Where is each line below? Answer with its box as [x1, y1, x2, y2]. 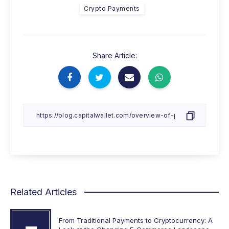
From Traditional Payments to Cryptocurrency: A [59, 216, 213, 224]
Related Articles [10, 186, 77, 197]
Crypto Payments [84, 4, 140, 12]
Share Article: [92, 51, 137, 60]
